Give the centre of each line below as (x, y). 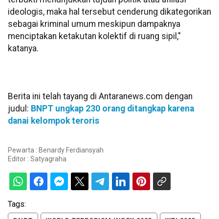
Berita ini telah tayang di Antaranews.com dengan (100, 96)
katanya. (23, 49)
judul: (19, 108)
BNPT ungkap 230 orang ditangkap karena (112, 108)
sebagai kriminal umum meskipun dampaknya (94, 24)
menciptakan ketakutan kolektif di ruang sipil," (94, 36)
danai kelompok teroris (54, 120)
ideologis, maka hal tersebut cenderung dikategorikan (109, 12)
